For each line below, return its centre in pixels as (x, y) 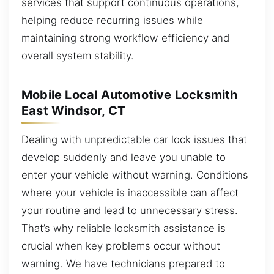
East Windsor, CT (74, 110)
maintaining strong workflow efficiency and (125, 38)
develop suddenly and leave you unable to (124, 157)
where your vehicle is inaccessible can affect (130, 193)
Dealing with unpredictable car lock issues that (134, 140)
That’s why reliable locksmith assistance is (124, 228)
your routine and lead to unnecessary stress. (130, 211)
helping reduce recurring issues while (112, 20)
